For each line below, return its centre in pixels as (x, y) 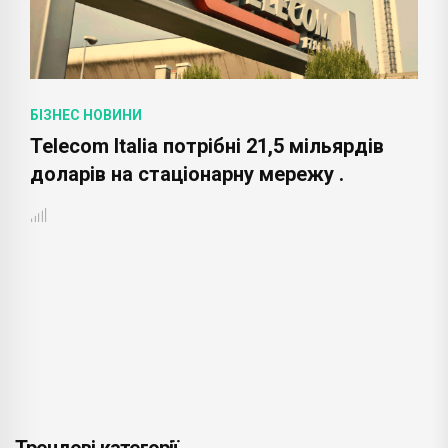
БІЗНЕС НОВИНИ (86, 114)
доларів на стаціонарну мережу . (187, 173)
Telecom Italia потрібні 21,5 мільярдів (207, 145)
